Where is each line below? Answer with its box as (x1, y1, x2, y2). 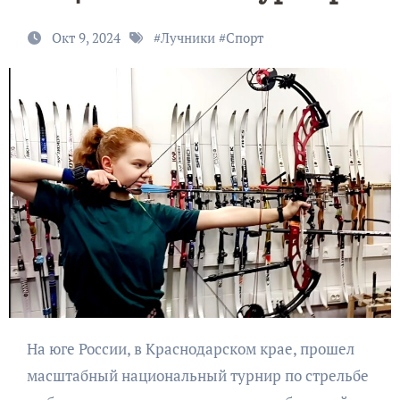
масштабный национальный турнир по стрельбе (26, 364, 369, 386)
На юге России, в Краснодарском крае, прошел (26, 337, 37, 359)
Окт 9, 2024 (51, 28, 124, 46)
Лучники (160, 28, 215, 46)
